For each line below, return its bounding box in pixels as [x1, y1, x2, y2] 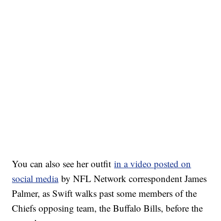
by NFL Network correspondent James [58, 172, 207, 185]
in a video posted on [114, 157, 191, 170]
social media [12, 172, 59, 185]
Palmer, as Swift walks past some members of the [12, 187, 197, 200]
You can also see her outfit [12, 157, 114, 170]
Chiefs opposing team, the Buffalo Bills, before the [12, 202, 203, 215]
